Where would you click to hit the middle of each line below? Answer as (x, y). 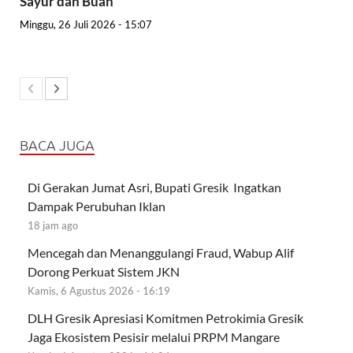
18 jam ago (53, 225)
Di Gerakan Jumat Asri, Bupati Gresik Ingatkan (154, 187)
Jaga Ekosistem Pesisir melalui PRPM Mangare (155, 336)
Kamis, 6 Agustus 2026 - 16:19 (99, 290)
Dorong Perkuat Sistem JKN (104, 271)
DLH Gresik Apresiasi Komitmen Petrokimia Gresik (165, 318)
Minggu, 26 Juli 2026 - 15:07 (86, 24)
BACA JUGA (57, 144)
